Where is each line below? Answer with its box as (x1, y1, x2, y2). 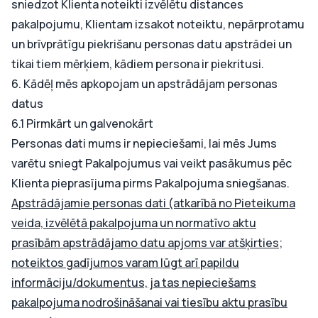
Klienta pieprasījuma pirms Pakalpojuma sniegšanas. (11, 175, 290, 191)
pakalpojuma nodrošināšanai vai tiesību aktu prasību (11, 295, 287, 310)
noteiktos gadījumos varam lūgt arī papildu (11, 255, 239, 270)
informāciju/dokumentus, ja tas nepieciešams (11, 275, 256, 290)
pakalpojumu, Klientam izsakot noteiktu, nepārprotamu (11, 16, 305, 32)
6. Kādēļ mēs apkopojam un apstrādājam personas (11, 76, 278, 92)
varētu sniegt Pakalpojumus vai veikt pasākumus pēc (11, 155, 292, 171)
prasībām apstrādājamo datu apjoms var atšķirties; (11, 235, 283, 251)
